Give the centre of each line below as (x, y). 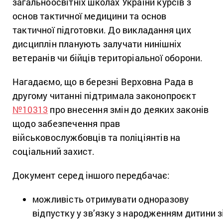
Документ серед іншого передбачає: (92, 175)
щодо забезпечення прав (66, 124)
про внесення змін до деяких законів (128, 110)
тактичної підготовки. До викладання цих (102, 30)
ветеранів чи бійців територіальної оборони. (108, 58)
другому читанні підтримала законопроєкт (104, 96)
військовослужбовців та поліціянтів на (97, 138)
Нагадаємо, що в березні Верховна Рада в (103, 82)
